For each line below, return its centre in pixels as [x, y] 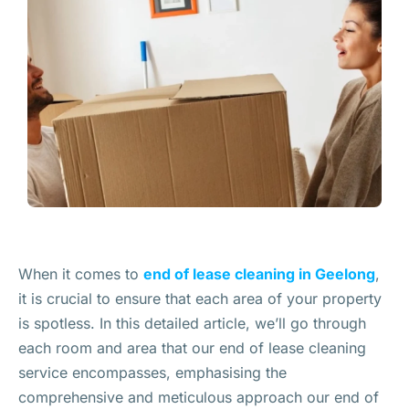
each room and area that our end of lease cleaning [192, 348]
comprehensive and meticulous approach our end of [199, 397]
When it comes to [81, 274]
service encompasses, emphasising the [152, 372]
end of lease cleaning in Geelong [259, 274]
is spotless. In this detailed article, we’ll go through [192, 323]
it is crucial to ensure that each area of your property [200, 299]
